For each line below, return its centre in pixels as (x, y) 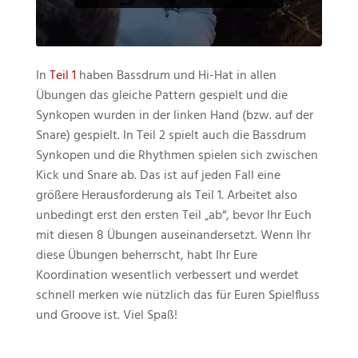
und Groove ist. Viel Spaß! (106, 315)
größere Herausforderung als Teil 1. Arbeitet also (166, 195)
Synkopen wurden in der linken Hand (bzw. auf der (174, 115)
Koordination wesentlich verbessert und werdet (167, 275)
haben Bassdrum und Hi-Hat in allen (176, 76)
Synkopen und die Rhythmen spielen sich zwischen (177, 155)
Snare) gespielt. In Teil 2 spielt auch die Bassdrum (171, 135)
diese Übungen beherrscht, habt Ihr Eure (146, 255)
